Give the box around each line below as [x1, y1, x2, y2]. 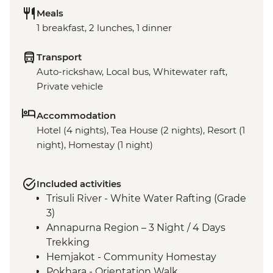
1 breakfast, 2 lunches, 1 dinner [37, 22, 172, 34]
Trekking [46, 236, 90, 249]
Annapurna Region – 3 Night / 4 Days [46, 222, 225, 234]
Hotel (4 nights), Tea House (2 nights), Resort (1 [37, 124, 245, 136]
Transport [37, 51, 82, 63]
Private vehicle [37, 80, 103, 93]
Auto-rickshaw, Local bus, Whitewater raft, [37, 66, 227, 78]
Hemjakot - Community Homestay [46, 251, 216, 263]
